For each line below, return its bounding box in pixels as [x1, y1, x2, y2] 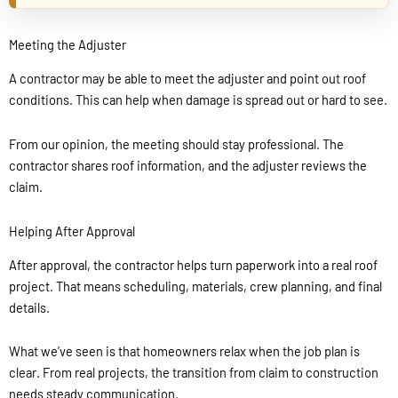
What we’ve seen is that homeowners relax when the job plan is [9, 343, 360, 360]
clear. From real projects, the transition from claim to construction [9, 364, 378, 381]
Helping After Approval [9, 222, 135, 239]
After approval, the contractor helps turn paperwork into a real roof [9, 256, 378, 273]
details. [9, 298, 50, 315]
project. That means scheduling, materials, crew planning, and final [9, 277, 382, 294]
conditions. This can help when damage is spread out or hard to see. [9, 92, 387, 108]
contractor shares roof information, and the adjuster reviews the [9, 157, 367, 174]
